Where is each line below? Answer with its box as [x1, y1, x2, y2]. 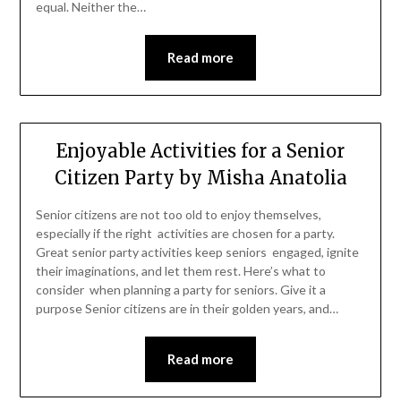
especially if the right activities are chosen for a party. [35, 225, 335, 241]
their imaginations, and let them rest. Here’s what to [35, 262, 326, 278]
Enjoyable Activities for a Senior [56, 139, 345, 162]
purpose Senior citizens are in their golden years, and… [35, 300, 338, 316]
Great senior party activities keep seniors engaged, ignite [35, 243, 359, 260]
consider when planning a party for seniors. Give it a [35, 281, 326, 297]
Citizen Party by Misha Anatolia [54, 166, 347, 189]
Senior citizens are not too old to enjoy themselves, [35, 206, 321, 222]
